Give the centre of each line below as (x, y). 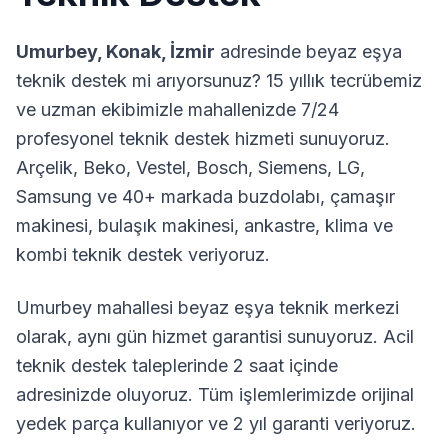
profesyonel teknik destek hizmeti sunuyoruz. (203, 138)
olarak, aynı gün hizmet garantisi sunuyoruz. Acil (215, 336)
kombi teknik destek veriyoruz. (143, 254)
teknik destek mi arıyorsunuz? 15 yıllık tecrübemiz (219, 80)
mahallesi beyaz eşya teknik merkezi (245, 307)
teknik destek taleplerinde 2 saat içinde (177, 365)
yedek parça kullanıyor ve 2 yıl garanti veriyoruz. (216, 423)
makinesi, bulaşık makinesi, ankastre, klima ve (204, 225)
